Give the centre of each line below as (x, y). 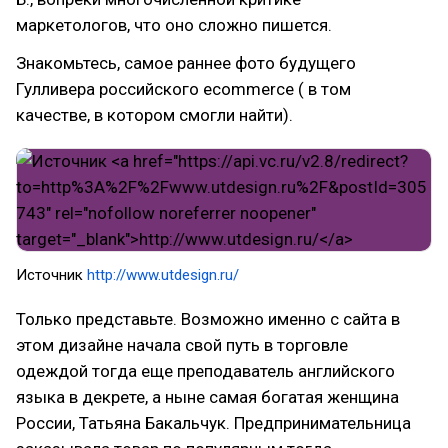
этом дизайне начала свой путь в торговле (182, 345)
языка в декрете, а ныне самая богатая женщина (207, 397)
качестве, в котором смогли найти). (154, 115)
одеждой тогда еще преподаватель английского (205, 371)
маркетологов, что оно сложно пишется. (174, 25)
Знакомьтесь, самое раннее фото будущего (186, 63)
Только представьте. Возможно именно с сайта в (208, 319)
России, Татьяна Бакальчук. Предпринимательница (213, 423)
